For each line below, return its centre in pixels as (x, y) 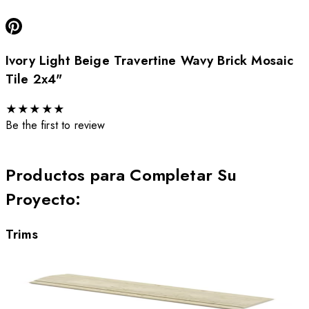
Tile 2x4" (34, 79)
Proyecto (41, 199)
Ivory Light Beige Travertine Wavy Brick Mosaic (150, 61)
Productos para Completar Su (121, 175)
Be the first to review (56, 126)
